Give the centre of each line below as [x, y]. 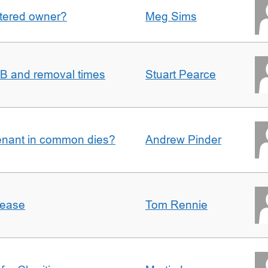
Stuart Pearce [181, 74]
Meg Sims [171, 16]
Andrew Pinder [183, 140]
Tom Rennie [176, 205]
